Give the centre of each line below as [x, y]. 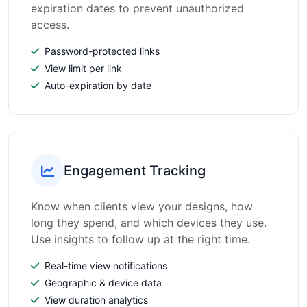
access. [50, 25]
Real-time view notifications [106, 266]
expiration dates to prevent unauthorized [137, 8]
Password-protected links [102, 51]
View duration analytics [96, 300]
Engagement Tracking [135, 171]
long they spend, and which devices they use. [149, 223]
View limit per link [83, 68]
